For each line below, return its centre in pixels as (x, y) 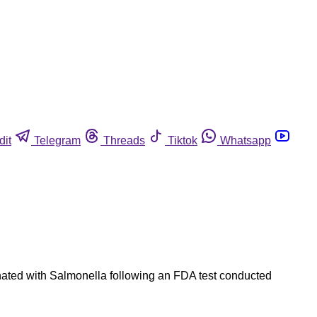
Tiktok (183, 140)
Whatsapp (246, 140)
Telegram (57, 140)
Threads (124, 140)
